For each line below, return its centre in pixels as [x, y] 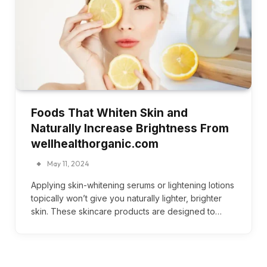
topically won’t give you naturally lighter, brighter [126, 198]
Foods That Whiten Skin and [109, 113]
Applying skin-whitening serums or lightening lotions [133, 185]
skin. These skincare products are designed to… [126, 212]
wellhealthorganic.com [95, 144]
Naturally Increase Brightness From [130, 129]
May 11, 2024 [68, 164]
